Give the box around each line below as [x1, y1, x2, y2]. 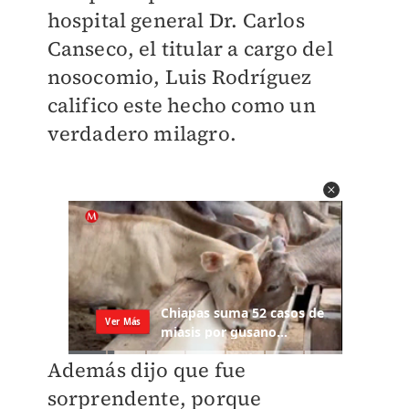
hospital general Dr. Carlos [47, 6, 305, 34]
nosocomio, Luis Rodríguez [47, 63, 312, 90]
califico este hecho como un [47, 91, 316, 119]
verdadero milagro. [47, 120, 237, 147]
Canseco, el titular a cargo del [47, 35, 333, 62]
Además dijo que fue [47, 356, 246, 384]
